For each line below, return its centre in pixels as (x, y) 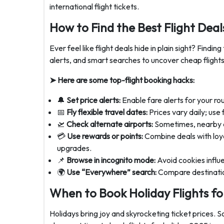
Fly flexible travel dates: (107, 112)
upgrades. (74, 148)
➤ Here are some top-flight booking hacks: (122, 80)
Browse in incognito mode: (111, 160)
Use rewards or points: (105, 136)
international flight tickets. (94, 6)
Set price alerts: (93, 100)
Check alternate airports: (110, 124)
